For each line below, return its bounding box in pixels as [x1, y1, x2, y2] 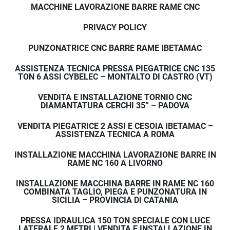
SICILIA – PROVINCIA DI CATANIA [52, 195, 178, 205]
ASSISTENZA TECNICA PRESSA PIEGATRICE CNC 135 [15, 64, 215, 74]
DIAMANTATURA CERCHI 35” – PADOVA [41, 101, 189, 111]
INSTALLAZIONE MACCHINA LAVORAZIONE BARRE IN [14, 150, 216, 160]
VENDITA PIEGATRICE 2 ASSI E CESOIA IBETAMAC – [17, 121, 213, 131]
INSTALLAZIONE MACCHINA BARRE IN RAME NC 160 [16, 179, 214, 189]
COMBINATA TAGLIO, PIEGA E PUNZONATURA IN [23, 187, 207, 197]
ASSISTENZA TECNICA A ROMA [55, 129, 175, 140]
